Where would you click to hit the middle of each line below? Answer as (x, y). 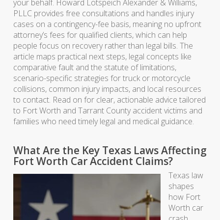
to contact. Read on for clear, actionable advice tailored (109, 100)
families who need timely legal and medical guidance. (103, 121)
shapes (181, 186)
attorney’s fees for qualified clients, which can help (100, 35)
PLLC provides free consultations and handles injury (103, 13)
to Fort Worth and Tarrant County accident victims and (108, 110)
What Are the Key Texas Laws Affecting (110, 150)
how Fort (184, 197)
